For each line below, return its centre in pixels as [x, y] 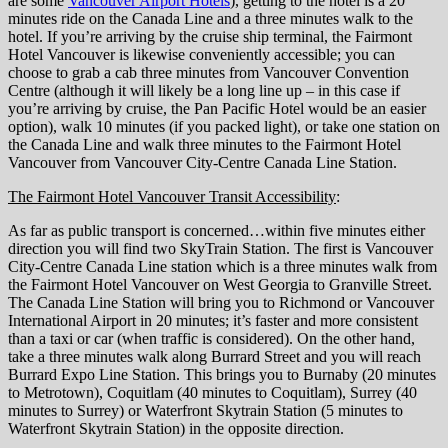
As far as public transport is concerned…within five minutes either [216, 230]
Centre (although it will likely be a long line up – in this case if [204, 90]
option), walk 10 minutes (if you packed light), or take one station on [224, 126]
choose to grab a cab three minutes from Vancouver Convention [208, 72]
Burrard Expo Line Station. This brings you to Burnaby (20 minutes [222, 374]
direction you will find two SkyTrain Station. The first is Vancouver [220, 248]
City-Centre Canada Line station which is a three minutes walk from [222, 266]
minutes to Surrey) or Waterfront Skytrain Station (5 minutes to [205, 410]
